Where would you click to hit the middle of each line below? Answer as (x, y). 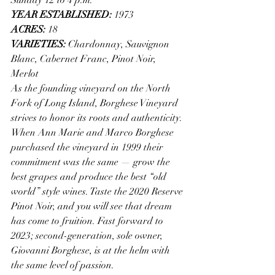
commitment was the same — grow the (92, 162)
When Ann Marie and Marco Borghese (94, 132)
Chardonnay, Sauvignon (120, 44)
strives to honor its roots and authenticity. (98, 118)
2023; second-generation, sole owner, (88, 235)
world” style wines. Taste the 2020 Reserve (98, 191)
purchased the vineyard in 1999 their (88, 147)
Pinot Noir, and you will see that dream (93, 206)
